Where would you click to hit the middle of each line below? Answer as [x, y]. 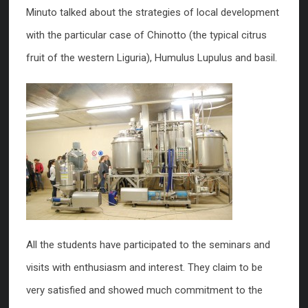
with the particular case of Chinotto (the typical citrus [146, 35]
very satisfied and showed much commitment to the [144, 290]
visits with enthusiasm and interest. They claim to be [144, 267]
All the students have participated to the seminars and [148, 245]
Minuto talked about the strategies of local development [153, 12]
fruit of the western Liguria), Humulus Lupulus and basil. [152, 58]
